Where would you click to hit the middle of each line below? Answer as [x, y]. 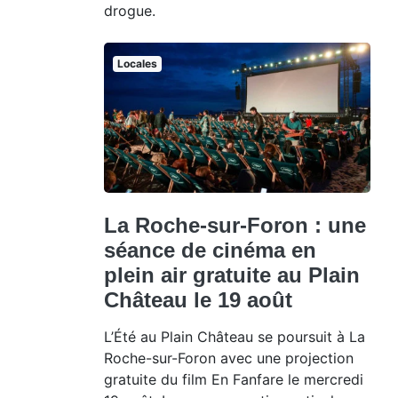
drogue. [130, 11]
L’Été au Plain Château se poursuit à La [235, 336]
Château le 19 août [198, 299]
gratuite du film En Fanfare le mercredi [234, 379]
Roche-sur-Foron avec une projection [229, 358]
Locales [137, 64]
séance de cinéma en [210, 250]
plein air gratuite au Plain [232, 275]
